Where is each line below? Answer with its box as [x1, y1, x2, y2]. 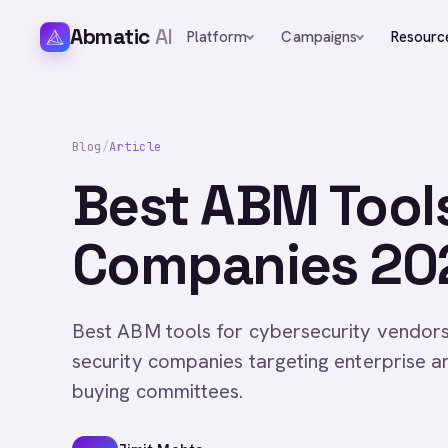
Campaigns [281, 26, 358, 47]
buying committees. [72, 378, 244, 404]
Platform [186, 26, 248, 47]
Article [109, 139, 162, 155]
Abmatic [70, 23, 151, 50]
